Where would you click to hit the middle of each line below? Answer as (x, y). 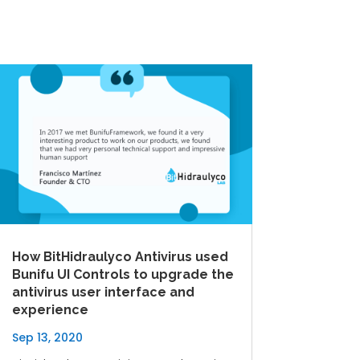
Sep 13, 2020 (47, 337)
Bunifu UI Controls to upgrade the (123, 274)
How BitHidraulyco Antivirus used (120, 256)
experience (50, 309)
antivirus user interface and (103, 292)
